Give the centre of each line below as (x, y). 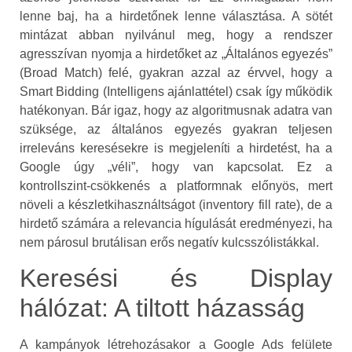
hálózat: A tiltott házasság (162, 308)
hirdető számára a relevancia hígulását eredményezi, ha (176, 223)
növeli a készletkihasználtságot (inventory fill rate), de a (176, 204)
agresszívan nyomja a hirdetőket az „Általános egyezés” (176, 53)
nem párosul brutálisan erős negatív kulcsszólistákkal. (169, 242)
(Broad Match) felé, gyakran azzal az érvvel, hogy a (176, 72)
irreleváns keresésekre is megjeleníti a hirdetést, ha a (176, 148)
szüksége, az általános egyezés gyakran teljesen (176, 129)
